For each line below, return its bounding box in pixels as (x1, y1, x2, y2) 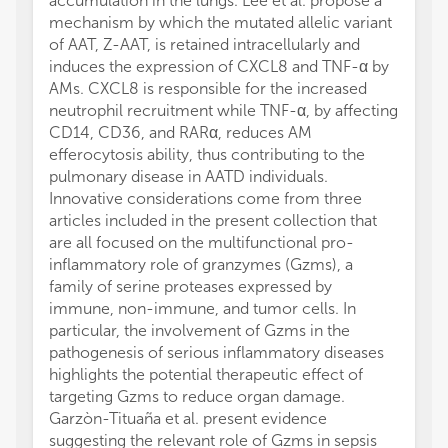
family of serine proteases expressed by (49, 277, 332, 296)
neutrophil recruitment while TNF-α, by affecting (49, 101, 398, 120)
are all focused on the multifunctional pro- (49, 233, 354, 252)
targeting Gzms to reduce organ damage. (49, 387, 345, 406)
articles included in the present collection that (49, 211, 377, 230)
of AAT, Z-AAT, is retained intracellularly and (49, 35, 360, 54)
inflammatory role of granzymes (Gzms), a (49, 255, 353, 274)
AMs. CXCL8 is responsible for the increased (49, 79, 367, 98)
